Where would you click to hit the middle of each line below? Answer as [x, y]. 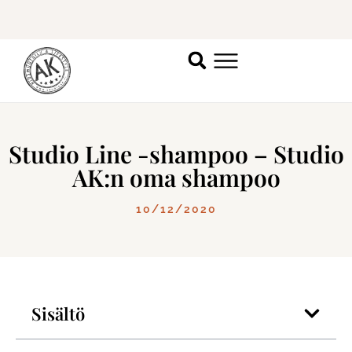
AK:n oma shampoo [176, 178]
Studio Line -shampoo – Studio [176, 154]
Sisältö [58, 314]
